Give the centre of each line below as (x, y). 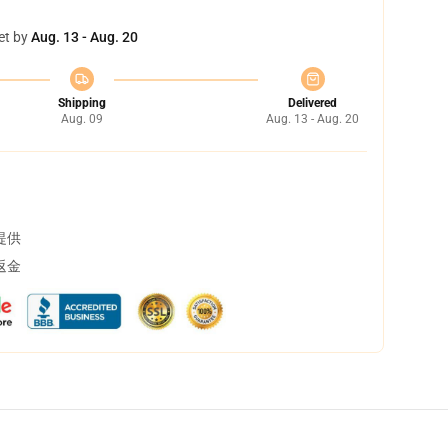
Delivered (312, 103)
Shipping (81, 103)
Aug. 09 (81, 119)
